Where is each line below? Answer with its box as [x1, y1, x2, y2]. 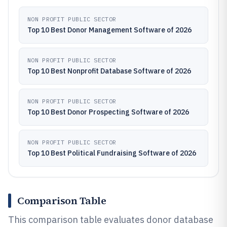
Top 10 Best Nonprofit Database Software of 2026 [27, 66, 191, 75]
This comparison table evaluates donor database [8, 214, 213, 225]
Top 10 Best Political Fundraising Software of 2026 [27, 148, 196, 158]
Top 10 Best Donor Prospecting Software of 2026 [27, 107, 189, 117]
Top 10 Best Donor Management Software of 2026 [27, 25, 192, 34]
